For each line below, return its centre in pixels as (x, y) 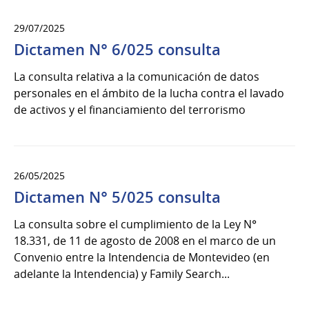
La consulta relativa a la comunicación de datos (137, 77)
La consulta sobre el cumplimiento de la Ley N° (135, 225)
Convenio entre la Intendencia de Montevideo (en (142, 258)
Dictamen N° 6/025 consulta (117, 50)
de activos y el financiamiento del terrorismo (130, 110)
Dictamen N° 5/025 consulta (117, 198)
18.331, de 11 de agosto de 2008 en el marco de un (145, 241)
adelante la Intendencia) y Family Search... (122, 274)
